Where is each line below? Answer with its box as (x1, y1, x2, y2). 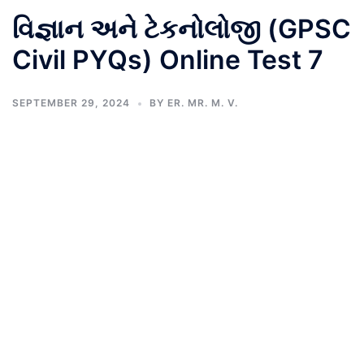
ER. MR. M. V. (167, 97, 238, 109)
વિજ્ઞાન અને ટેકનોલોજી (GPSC (12, 13, 351, 45)
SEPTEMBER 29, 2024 (12, 97, 130, 109)
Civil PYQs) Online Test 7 (12, 44, 323, 76)
